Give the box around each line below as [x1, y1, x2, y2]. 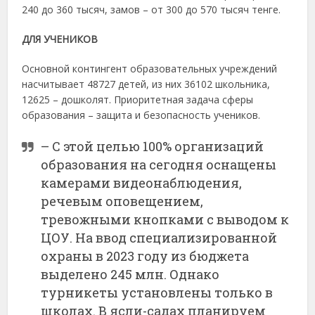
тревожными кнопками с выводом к [41, 210, 290, 228]
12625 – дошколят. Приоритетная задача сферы [22, 92, 254, 106]
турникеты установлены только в [41, 283, 274, 301]
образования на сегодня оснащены [41, 155, 277, 173]
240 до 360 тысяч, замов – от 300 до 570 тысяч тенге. [22, 2, 281, 16]
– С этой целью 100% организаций [41, 137, 264, 155]
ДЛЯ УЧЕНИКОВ [22, 32, 98, 46]
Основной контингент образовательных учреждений [22, 61, 278, 75]
